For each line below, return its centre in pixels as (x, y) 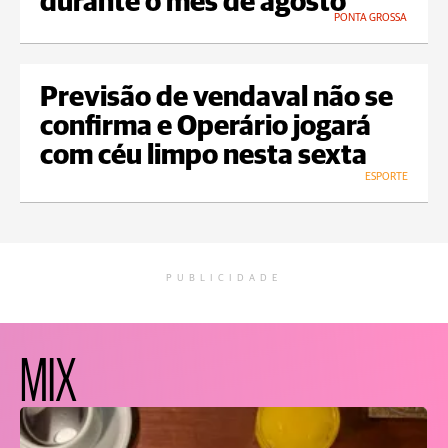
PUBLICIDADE (224, 278)
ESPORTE (386, 177)
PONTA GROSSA (370, 18)
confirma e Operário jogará (205, 127)
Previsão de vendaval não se (216, 98)
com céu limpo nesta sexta (203, 156)
